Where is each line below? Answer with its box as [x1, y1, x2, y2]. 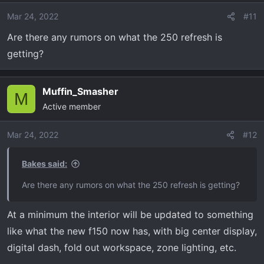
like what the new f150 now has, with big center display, [7, 225, 257, 237]
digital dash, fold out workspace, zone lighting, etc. [7, 242, 236, 253]
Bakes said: [22, 159, 67, 169]
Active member [42, 101, 101, 111]
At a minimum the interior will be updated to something [7, 209, 253, 220]
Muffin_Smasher [42, 85, 118, 97]
